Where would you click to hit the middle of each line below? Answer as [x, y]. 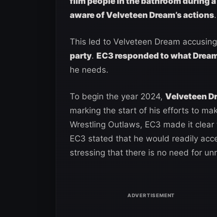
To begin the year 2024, [117, 96]
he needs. [89, 70]
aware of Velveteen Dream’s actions [142, 15]
